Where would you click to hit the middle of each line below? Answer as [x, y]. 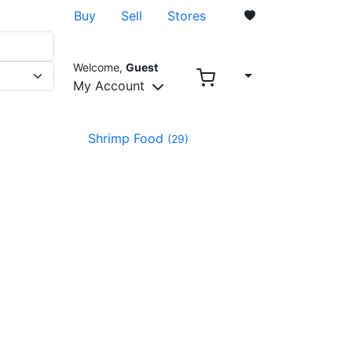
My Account [110, 86]
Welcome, [99, 67]
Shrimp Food [128, 138]
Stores [187, 16]
